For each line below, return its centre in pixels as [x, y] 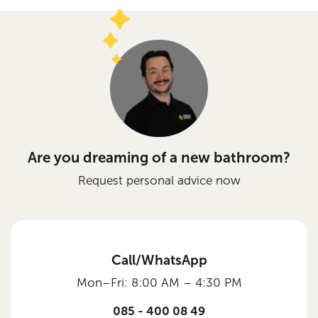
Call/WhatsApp [159, 260]
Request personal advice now [159, 181]
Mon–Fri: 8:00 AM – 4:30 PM [159, 283]
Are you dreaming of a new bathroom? [159, 158]
